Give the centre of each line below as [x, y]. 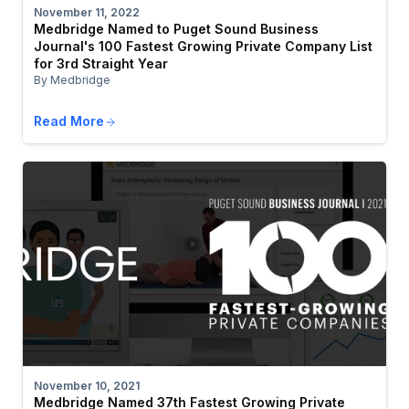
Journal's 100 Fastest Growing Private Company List [203, 47]
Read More [69, 121]
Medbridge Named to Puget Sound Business [176, 29]
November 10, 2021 [87, 385]
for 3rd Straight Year [101, 64]
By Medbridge [72, 80]
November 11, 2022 [87, 13]
